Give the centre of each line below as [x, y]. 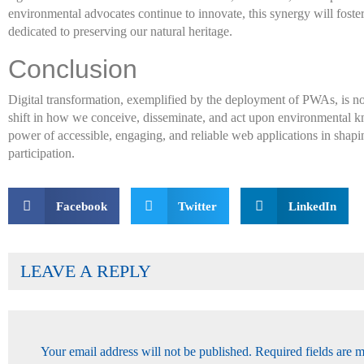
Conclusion [73, 69]
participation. [41, 153]
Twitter [197, 206]
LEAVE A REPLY [86, 271]
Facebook [81, 206]
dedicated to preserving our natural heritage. [120, 31]
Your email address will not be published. [146, 351]
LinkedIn [312, 206]
